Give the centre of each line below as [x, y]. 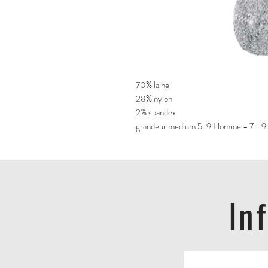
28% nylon [154, 99]
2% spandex [156, 113]
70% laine [153, 85]
